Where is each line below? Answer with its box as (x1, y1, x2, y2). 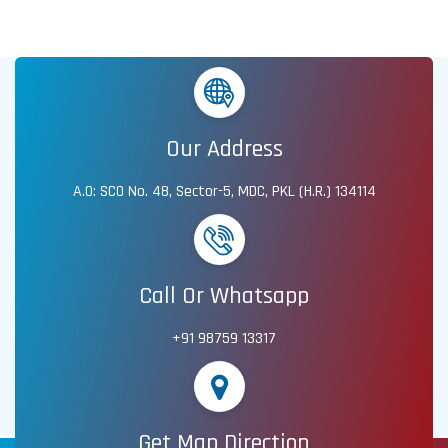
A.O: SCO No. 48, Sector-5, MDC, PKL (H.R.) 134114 (72, 181, 376, 203)
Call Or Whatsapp (139, 281, 309, 312)
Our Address (165, 134, 283, 165)
